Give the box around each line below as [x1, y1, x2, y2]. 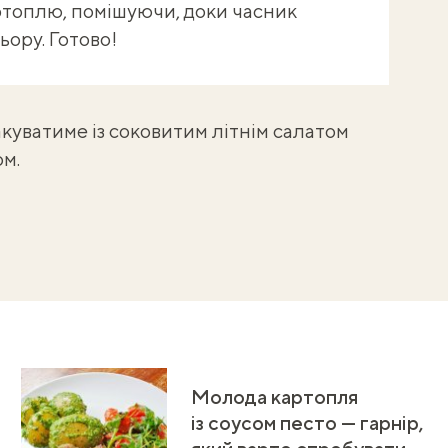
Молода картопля [191, 384, 359, 408]
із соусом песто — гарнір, [191, 410, 424, 434]
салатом [272, 119, 349, 142]
